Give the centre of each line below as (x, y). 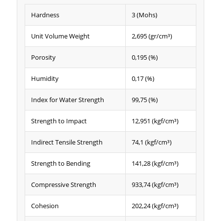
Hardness (45, 15)
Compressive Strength (63, 184)
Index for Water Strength (67, 99)
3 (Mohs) (144, 15)
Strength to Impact (59, 121)
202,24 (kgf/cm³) (155, 205)
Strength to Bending (60, 163)
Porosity (43, 57)
